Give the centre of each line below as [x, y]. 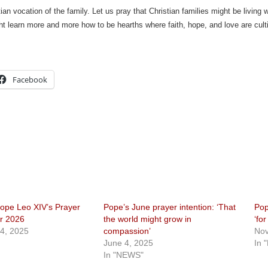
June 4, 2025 [129, 243]
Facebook [30, 80]
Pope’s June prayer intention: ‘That [170, 207]
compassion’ [127, 231]
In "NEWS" [124, 255]
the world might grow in [148, 219]
